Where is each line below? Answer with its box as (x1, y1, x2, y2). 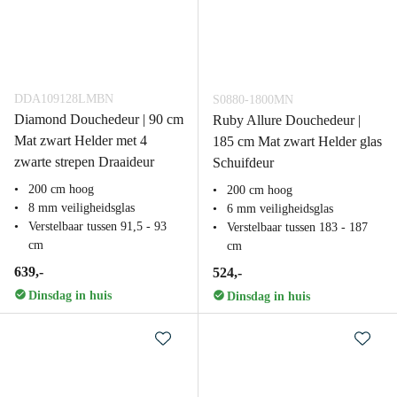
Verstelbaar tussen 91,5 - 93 (28, 220, 167, 233)
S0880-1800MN (213, 93, 293, 106)
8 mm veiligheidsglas (28, 201, 135, 214)
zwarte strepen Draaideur (14, 154, 154, 169)
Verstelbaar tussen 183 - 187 (227, 221, 368, 234)
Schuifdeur (213, 155, 274, 170)
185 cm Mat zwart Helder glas (213, 134, 382, 149)
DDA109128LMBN (14, 92, 113, 105)
